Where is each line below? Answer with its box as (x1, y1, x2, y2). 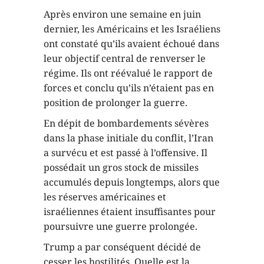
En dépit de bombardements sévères (44, 116, 209, 130)
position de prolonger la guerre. (44, 95, 187, 109)
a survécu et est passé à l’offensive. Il (44, 146, 207, 159)
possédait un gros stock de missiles (44, 160, 199, 174)
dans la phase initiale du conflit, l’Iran (44, 131, 213, 144)
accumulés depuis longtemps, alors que (44, 175, 220, 189)
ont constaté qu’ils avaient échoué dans (44, 37, 219, 50)
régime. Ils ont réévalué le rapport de (44, 66, 213, 80)
